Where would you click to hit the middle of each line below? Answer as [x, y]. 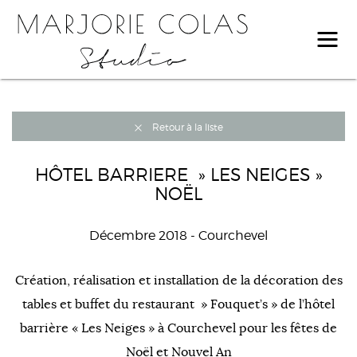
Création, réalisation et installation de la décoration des [178, 281]
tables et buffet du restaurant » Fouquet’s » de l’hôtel [178, 305]
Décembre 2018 [138, 236]
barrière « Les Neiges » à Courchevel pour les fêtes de [178, 329]
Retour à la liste [188, 127]
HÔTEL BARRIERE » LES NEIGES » [178, 175]
